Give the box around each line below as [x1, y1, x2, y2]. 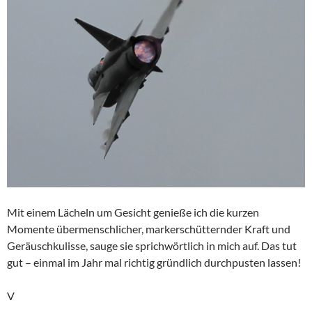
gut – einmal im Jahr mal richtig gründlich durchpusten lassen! [7, 255, 301, 269]
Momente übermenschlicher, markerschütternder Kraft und [7, 221, 290, 235]
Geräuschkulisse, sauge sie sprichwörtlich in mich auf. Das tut [7, 238, 297, 252]
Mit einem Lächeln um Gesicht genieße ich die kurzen [7, 205, 259, 219]
